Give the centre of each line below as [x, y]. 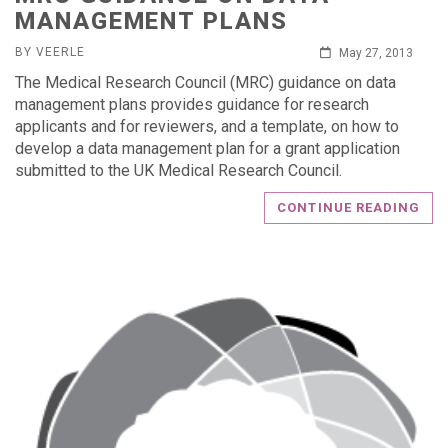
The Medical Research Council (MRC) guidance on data [205, 82]
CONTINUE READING [348, 207]
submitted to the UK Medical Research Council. [178, 170]
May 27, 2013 [374, 53]
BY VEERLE [50, 52]
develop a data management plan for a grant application [207, 148]
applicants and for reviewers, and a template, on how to [207, 126]
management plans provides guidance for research [192, 104]
